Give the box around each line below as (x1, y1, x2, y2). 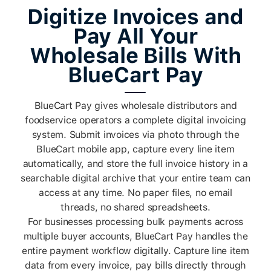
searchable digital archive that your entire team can (20, 172, 250, 184)
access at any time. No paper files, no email (38, 187, 232, 199)
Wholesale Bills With (29, 42, 241, 68)
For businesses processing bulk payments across (27, 216, 244, 228)
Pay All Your (73, 23, 198, 48)
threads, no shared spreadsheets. (60, 201, 211, 214)
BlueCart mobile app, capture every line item (36, 143, 235, 155)
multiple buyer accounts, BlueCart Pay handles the (23, 230, 248, 243)
